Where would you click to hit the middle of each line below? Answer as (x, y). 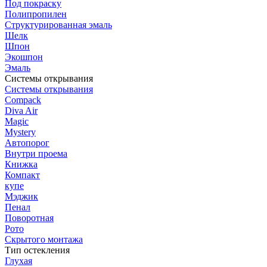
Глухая (18, 260)
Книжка (21, 164)
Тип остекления (37, 250)
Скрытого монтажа (44, 239)
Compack (23, 100)
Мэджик (21, 196)
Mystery (20, 132)
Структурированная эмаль (58, 24)
